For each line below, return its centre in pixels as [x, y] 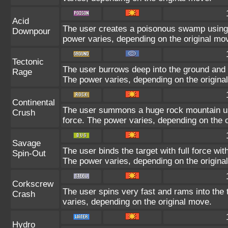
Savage [26, 143]
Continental [34, 103]
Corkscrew [33, 184]
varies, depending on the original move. [137, 202]
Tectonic [28, 62]
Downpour [31, 31]
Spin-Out [29, 153]
